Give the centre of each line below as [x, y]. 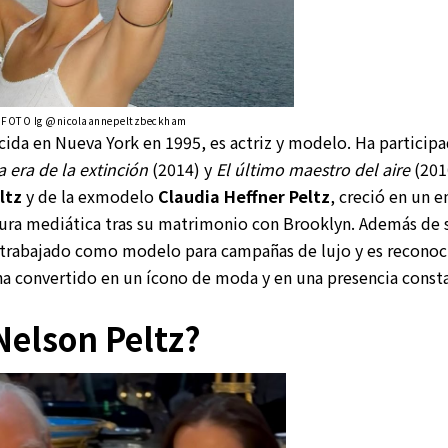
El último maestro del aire [313, 169]
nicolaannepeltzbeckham [121, 121]
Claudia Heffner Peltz [244, 196]
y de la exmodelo [90, 196]
